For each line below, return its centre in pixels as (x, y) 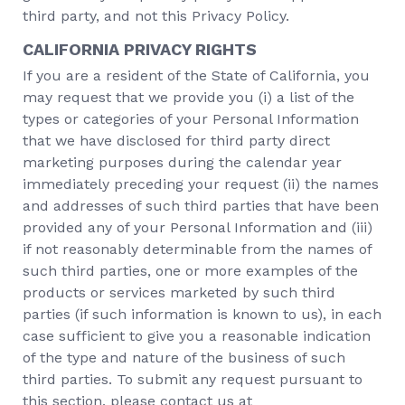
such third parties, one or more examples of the (190, 271)
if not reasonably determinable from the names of (197, 249)
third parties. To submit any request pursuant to (193, 379)
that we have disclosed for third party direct (176, 141)
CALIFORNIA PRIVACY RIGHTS (140, 49)
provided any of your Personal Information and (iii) (198, 227)
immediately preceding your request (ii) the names (201, 184)
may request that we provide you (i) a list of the (188, 97)
